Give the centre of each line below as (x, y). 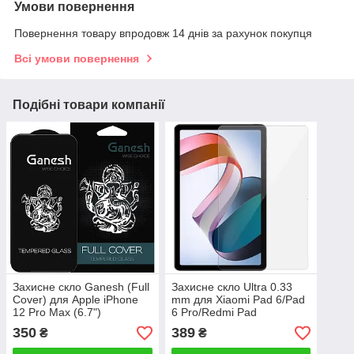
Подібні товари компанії (89, 104)
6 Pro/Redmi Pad (214, 313)
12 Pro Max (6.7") (57, 313)
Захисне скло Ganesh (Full (81, 287)
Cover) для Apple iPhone (75, 300)
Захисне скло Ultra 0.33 (232, 287)
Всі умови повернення (77, 58)
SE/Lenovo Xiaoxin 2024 (232, 325)
